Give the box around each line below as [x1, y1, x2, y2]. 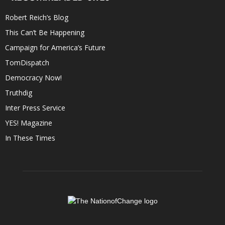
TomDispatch [5, 57, 49, 67]
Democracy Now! [5, 72, 62, 82]
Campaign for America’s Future [5, 42, 105, 52]
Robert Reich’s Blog [5, 12, 68, 22]
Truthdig [5, 87, 32, 97]
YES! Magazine [5, 118, 52, 128]
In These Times [5, 133, 55, 143]
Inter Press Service [5, 102, 65, 113]
